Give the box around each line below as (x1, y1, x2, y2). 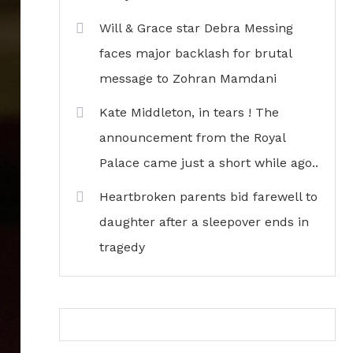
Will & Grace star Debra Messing (99, 20, 293, 35)
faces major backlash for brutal (99, 46, 292, 61)
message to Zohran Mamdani (99, 71, 277, 86)
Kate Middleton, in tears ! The (99, 105, 279, 120)
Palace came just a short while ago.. (99, 155, 318, 170)
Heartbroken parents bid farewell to (99, 189, 318, 204)
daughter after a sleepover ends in (99, 214, 309, 229)
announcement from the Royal (99, 130, 285, 145)
